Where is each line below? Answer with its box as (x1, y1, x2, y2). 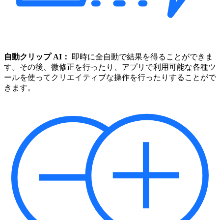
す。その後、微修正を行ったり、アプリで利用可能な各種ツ (4, 62, 216, 71)
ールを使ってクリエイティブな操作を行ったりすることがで (4, 73, 216, 82)
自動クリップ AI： (4, 52, 72, 61)
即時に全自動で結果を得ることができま (72, 52, 213, 61)
